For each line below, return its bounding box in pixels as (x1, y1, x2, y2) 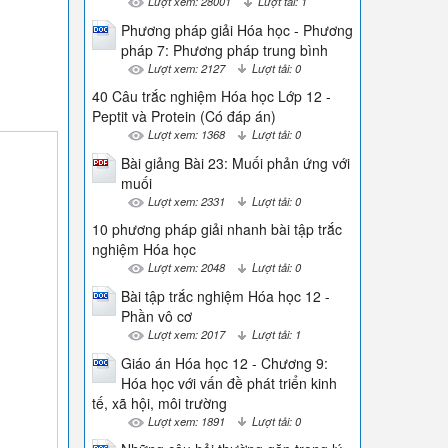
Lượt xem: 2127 (147, 59, 225, 76)
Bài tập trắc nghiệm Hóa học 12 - (120, 285, 330, 306)
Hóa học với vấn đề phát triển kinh (120, 372, 337, 393)
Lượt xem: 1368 (147, 126, 225, 143)
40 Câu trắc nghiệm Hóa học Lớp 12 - (91, 86, 331, 107)
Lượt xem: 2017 (147, 325, 225, 342)
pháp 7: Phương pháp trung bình (120, 39, 328, 60)
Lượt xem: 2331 (147, 192, 225, 209)
